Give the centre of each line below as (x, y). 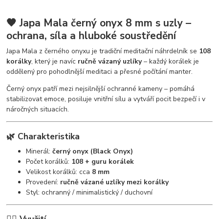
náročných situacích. (38, 109)
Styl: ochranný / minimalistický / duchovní (89, 192)
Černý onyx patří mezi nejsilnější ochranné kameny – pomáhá (101, 89)
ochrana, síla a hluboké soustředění (91, 35)
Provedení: (43, 182)
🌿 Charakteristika (43, 136)
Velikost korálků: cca (59, 172)
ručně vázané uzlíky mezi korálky (115, 182)
